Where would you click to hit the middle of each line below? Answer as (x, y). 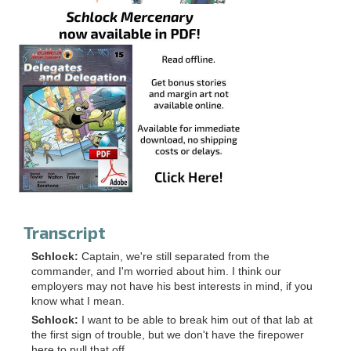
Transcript (65, 233)
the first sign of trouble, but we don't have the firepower (168, 335)
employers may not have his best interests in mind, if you (172, 287)
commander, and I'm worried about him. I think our (156, 272)
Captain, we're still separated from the (175, 257)
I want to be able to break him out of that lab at (197, 320)
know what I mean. (78, 302)
